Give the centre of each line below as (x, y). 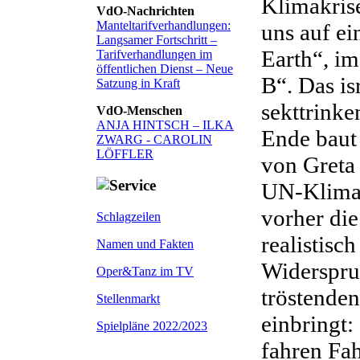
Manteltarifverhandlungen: (164, 26)
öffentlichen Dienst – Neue (165, 69)
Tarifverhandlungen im (154, 55)
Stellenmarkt (128, 298)
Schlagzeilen (129, 216)
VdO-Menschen (139, 111)
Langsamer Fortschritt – (157, 40)
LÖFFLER (125, 154)
